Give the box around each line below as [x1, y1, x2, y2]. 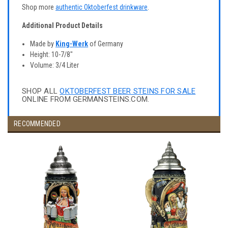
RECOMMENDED [14, 120, 61, 128]
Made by [30, 40, 56, 48]
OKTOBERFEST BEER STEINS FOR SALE [60, 87, 196, 96]
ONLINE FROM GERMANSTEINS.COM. [22, 95, 150, 104]
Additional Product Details [22, 21, 103, 30]
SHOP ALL [22, 87, 60, 96]
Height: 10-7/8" [30, 50, 73, 59]
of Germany [88, 40, 124, 48]
